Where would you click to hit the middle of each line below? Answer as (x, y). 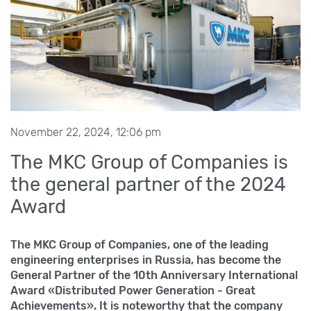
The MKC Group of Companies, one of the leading (140, 244)
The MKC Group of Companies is (149, 162)
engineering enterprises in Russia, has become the (146, 260)
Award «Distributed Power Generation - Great (133, 290)
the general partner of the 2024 (148, 184)
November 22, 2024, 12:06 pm (86, 132)
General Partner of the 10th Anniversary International (154, 275)
